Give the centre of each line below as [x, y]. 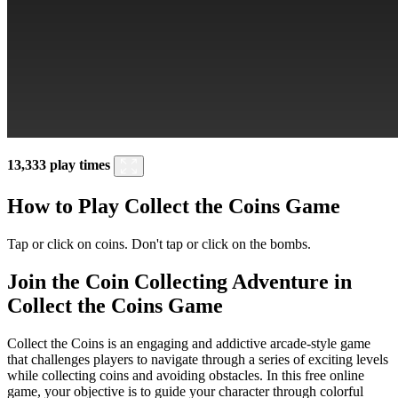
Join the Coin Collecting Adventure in [179, 281]
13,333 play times [59, 164]
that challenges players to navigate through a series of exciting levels [198, 359]
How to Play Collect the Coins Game [174, 206]
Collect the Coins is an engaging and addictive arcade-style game [189, 343]
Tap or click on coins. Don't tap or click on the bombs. [159, 243]
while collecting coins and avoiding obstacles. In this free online [186, 375]
